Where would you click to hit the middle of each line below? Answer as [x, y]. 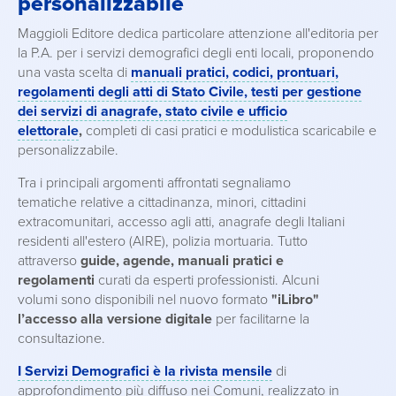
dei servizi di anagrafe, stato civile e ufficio [152, 111]
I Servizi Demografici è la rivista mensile [145, 371]
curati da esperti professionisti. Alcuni [207, 280]
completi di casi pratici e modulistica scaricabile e [231, 131]
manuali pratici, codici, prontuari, [235, 72]
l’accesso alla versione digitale [115, 319]
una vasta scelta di [74, 72]
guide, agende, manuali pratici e [182, 261]
